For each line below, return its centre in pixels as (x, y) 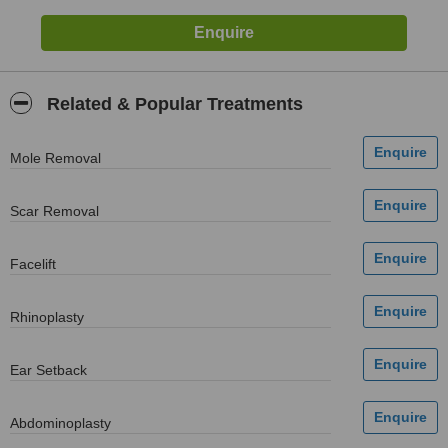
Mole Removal (55, 158)
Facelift (33, 264)
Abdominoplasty (60, 423)
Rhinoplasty (47, 317)
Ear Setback (48, 370)
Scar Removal (54, 211)
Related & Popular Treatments (172, 104)
